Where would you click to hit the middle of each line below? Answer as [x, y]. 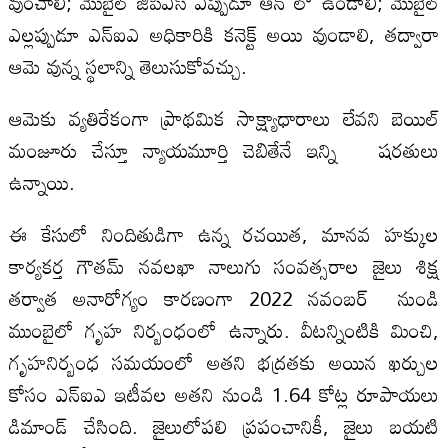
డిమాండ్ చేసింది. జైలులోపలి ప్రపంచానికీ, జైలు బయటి [224, 425]
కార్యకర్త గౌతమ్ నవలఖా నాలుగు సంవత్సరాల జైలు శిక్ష [224, 265]
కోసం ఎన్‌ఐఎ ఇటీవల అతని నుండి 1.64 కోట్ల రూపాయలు [224, 393]
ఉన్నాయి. [41, 181]
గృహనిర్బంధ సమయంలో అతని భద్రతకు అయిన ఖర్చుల [224, 361]
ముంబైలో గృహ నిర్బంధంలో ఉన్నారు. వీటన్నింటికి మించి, [224, 329]
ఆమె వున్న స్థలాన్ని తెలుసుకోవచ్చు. [127, 65]
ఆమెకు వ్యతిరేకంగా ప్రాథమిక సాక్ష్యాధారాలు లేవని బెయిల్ [224, 117]
